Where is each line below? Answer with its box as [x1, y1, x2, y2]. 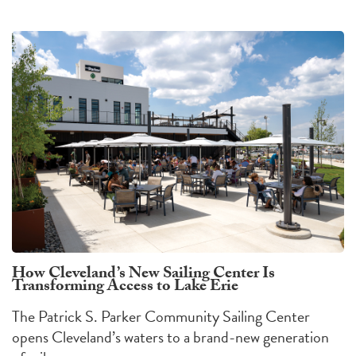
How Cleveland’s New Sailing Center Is [12, 261, 275, 288]
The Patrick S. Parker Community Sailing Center [12, 304, 310, 328]
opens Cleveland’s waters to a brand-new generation [12, 324, 329, 349]
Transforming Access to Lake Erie [12, 273, 238, 301]
